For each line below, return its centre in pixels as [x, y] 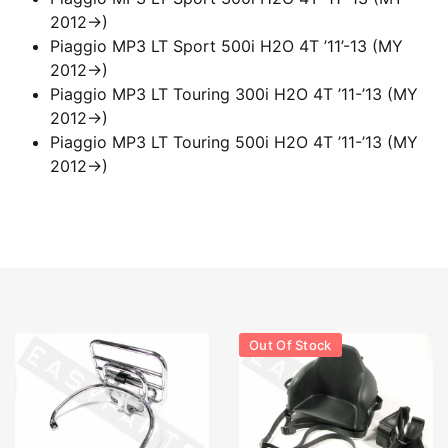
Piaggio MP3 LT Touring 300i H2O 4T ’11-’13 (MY [234, 94]
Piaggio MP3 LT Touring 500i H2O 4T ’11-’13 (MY [234, 142]
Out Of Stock [282, 345]
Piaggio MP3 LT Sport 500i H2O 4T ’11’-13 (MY [226, 46]
